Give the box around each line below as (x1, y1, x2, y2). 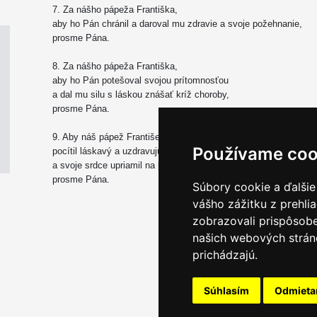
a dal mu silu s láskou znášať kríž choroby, (52, 89, 229, 100)
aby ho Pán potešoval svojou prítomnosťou (52, 75, 229, 86)
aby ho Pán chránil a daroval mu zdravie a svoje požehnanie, (52, 18, 302, 29)
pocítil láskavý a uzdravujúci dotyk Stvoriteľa (52, 146, 237, 156)
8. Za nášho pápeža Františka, (52, 61, 178, 71)
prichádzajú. (192, 248, 258, 262)
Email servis (239, 293, 287, 305)
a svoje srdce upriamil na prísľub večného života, (52, 160, 254, 171)
